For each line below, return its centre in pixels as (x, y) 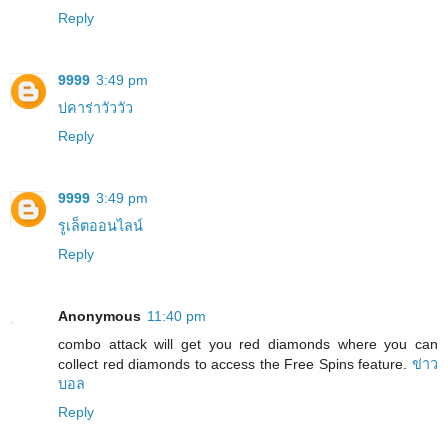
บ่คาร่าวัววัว (95, 107)
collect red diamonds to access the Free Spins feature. (235, 363)
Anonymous (99, 315)
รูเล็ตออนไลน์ (100, 225)
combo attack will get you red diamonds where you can (248, 343)
